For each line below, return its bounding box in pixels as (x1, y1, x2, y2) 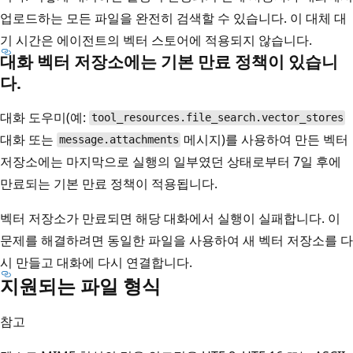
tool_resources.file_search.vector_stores (91, 111, 344, 124)
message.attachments (58, 133, 179, 147)
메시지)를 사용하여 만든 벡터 (180, 130, 349, 148)
